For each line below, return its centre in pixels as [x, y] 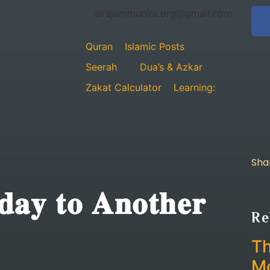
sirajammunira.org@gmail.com [163, 13]
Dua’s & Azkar [171, 67]
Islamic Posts [155, 46]
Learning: [194, 87]
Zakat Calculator [124, 87]
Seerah [101, 67]
